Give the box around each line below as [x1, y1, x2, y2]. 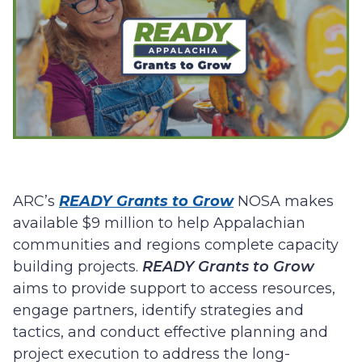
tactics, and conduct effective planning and [13, 323, 328, 341]
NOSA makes [234, 192, 334, 210]
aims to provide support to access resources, [13, 280, 335, 297]
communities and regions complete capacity [13, 236, 339, 254]
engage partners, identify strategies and [13, 301, 304, 319]
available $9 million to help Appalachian [13, 214, 305, 232]
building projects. [13, 258, 142, 276]
